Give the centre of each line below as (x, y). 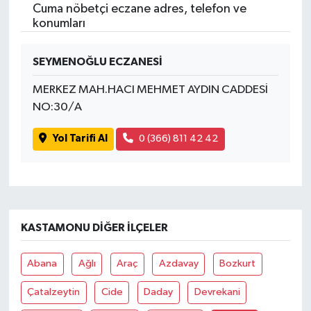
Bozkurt (238, 264)
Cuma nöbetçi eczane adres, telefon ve (139, 9)
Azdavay (178, 264)
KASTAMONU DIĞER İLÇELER (94, 227)
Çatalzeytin (54, 292)
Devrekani (217, 292)
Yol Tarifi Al (80, 139)
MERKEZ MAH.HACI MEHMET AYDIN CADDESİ (150, 90)
